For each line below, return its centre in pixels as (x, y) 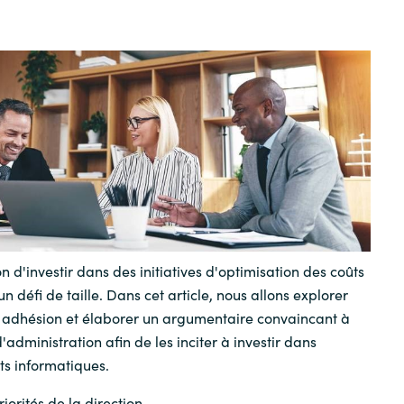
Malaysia (202, 171)
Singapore (202, 387)
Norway (202, 225)
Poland (202, 279)
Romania (202, 333)
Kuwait (202, 117)
